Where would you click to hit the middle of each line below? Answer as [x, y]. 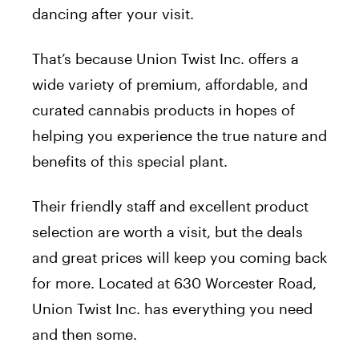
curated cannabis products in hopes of [163, 110]
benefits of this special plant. [130, 161]
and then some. [85, 335]
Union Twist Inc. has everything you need [172, 309]
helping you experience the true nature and [179, 136]
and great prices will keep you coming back [179, 258]
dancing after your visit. [113, 14]
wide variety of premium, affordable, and [170, 85]
